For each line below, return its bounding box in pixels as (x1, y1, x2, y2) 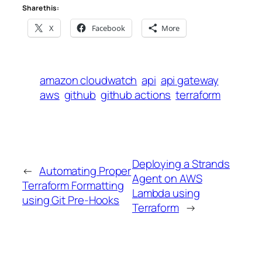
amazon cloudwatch (40, 72, 137, 88)
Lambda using (132, 185, 200, 201)
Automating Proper (39, 163, 132, 179)
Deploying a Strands (132, 156, 230, 171)
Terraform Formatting (22, 178, 124, 194)
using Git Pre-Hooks (22, 192, 120, 208)
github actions (100, 87, 171, 102)
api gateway (160, 72, 219, 88)
